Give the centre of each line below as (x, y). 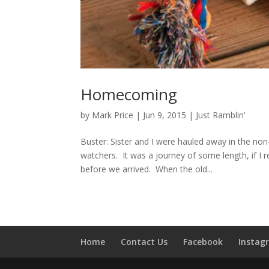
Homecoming (129, 95)
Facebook (203, 242)
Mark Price (113, 115)
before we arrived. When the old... (147, 169)
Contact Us (144, 242)
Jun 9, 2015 (165, 115)
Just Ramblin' (221, 115)
